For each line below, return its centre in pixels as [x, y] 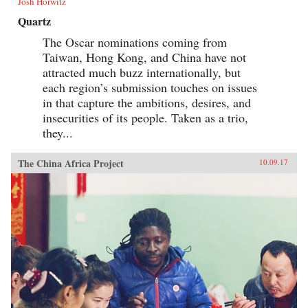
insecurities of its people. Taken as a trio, [145, 118]
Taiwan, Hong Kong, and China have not [144, 57]
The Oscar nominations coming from [135, 42]
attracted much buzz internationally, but [142, 72]
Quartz [34, 21]
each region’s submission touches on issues [150, 87]
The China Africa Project [71, 163]
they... [58, 133]
